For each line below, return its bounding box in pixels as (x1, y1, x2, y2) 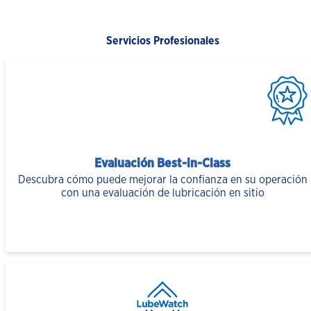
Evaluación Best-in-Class (94, 158, 230, 171)
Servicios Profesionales (106, 35, 219, 47)
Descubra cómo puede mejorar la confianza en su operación (17, 174, 308, 186)
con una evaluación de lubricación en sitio (60, 187, 264, 199)
